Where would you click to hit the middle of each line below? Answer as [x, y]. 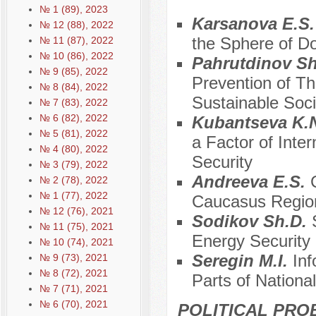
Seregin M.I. [242, 261]
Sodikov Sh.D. [251, 221]
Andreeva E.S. [251, 182]
